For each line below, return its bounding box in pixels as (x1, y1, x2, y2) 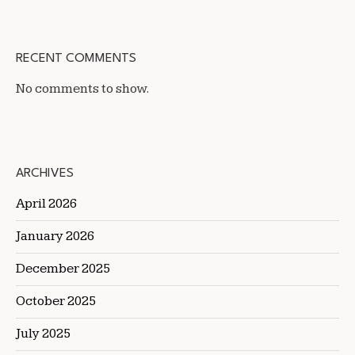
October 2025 (16, 293, 96, 310)
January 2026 (16, 228, 94, 245)
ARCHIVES (16, 167, 74, 181)
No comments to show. (16, 81, 150, 97)
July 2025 (16, 326, 71, 342)
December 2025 (16, 261, 110, 277)
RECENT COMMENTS (16, 52, 136, 66)
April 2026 (16, 196, 77, 212)
